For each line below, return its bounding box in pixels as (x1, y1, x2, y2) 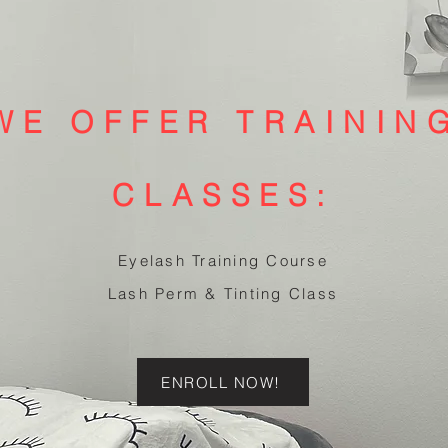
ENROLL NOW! (161, 372, 281, 392)
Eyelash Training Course (118, 251, 328, 271)
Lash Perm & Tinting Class (107, 284, 339, 304)
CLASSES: (111, 177, 335, 215)
